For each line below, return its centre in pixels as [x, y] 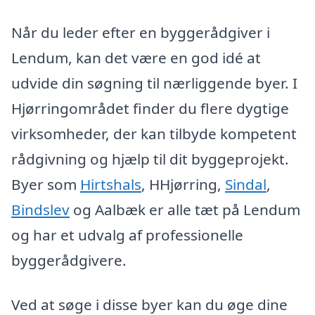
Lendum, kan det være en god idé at [136, 57]
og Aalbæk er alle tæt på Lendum [185, 209]
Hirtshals [111, 184]
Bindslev [40, 209]
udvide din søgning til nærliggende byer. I [154, 83]
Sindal [246, 184]
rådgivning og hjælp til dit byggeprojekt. [150, 159]
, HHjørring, [183, 184]
